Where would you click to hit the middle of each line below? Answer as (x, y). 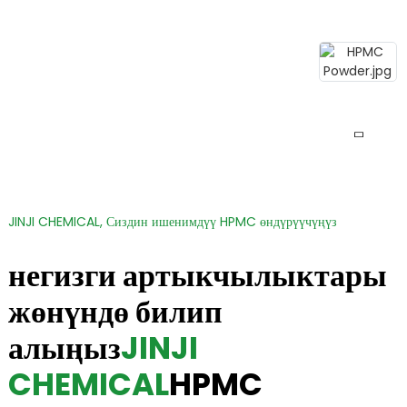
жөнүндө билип (115, 311)
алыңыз (64, 347)
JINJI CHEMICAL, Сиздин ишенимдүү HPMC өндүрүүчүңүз (172, 221)
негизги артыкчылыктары (197, 275)
